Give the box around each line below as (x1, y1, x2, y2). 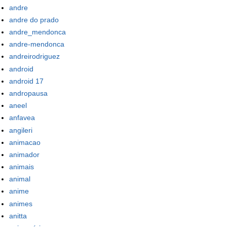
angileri (9, 126, 32, 134)
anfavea (9, 113, 35, 122)
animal (9, 175, 30, 183)
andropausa (9, 89, 48, 97)
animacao (9, 138, 41, 146)
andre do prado (9, 15, 59, 24)
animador (9, 150, 40, 159)
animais (9, 163, 34, 171)
